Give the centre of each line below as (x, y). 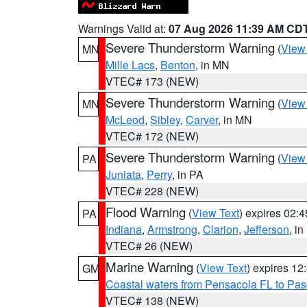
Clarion (221, 229)
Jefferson (267, 229)
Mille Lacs (130, 65)
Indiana (124, 229)
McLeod (125, 120)
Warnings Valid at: (123, 28)
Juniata (123, 174)
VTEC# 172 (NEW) (152, 136)
